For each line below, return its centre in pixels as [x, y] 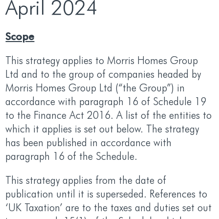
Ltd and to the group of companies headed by [103, 74]
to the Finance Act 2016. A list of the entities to [109, 115]
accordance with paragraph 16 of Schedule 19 [106, 101]
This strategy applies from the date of [86, 180]
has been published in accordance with [89, 142]
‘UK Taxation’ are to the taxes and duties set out [109, 207]
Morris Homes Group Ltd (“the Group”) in [95, 87]
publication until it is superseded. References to [107, 193]
